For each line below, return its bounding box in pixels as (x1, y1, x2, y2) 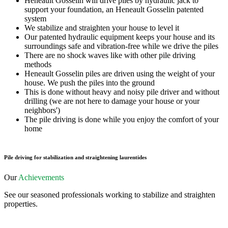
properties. (4, 199, 38, 208)
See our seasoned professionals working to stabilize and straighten (4, 190, 215, 199)
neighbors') (24, 105, 60, 115)
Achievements (18, 173, 64, 182)
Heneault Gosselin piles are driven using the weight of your (24, 69, 215, 78)
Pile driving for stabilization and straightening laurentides (4, 154, 147, 160)
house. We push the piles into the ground (24, 78, 155, 87)
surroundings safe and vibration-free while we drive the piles (24, 41, 218, 50)
